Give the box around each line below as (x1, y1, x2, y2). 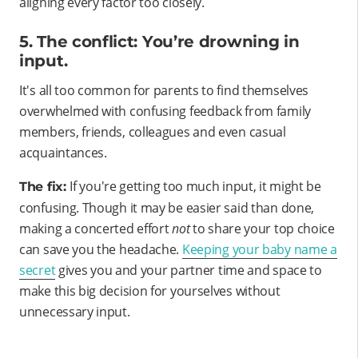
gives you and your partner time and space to (55, 261, 322, 280)
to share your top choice (189, 220, 335, 238)
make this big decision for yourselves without (19, 282, 280, 300)
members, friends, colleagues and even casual (19, 123, 286, 141)
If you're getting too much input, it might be (70, 177, 321, 196)
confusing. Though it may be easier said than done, (19, 199, 315, 217)
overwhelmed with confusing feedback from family (19, 102, 311, 121)
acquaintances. (19, 144, 107, 162)
